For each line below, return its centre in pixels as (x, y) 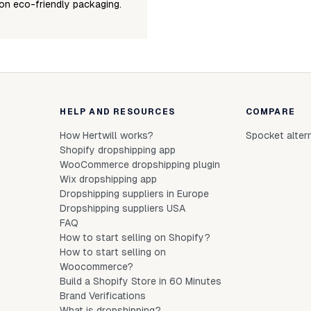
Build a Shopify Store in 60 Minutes (141, 281)
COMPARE (270, 112)
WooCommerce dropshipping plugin (140, 165)
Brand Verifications (103, 296)
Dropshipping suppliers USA (123, 208)
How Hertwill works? (107, 135)
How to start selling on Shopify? (135, 237)
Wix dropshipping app (109, 179)
